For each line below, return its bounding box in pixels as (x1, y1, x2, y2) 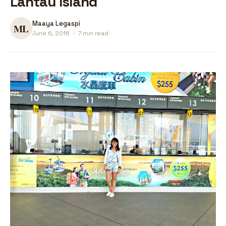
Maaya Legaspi (32, 19, 80, 28)
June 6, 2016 (32, 30, 71, 37)
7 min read (77, 30, 108, 37)
